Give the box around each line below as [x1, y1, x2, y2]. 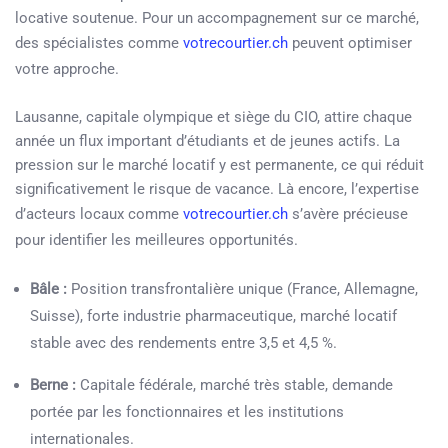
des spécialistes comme [15, 34, 183, 52]
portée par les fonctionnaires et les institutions [30, 403, 344, 421]
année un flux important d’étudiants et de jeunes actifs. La [15, 132, 400, 150]
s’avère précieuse [288, 205, 408, 223]
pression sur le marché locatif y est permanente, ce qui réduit [15, 156, 424, 174]
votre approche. [15, 60, 119, 78]
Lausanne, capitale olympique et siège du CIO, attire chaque [15, 108, 412, 126]
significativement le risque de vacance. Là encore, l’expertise [15, 180, 419, 198]
